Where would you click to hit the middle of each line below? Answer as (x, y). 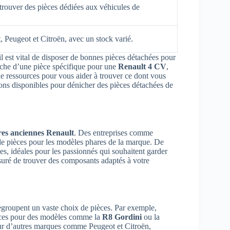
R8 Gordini (122, 217)
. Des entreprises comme (113, 132)
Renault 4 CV (142, 66)
